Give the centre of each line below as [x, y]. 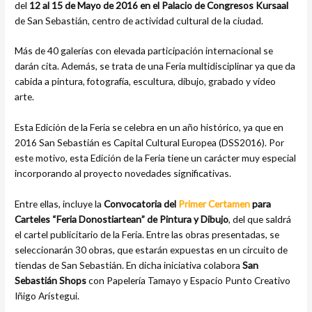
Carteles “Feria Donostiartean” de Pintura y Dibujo [122, 219]
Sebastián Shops [51, 281]
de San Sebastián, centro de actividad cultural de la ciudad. [139, 20]
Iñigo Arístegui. [47, 296]
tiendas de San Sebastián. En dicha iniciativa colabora [129, 265]
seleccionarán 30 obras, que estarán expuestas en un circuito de [151, 250]
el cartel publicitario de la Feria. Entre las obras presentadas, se [147, 235]
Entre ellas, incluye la [60, 204]
